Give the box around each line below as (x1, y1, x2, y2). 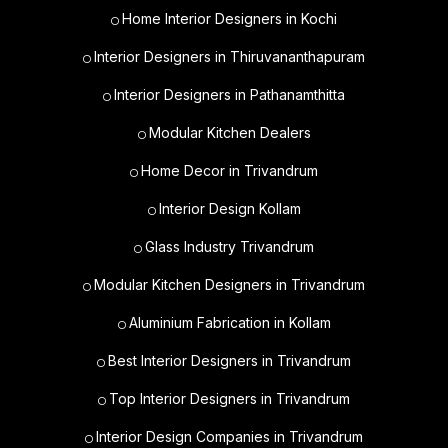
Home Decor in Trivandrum (141, 162, 318, 180)
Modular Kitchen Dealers (148, 124, 311, 142)
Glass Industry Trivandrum (145, 238, 314, 256)
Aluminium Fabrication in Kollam (128, 314, 331, 332)
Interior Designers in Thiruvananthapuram (94, 48, 365, 66)
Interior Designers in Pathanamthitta (114, 86, 345, 104)
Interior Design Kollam (158, 200, 301, 218)
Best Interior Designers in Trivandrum (108, 352, 351, 370)
